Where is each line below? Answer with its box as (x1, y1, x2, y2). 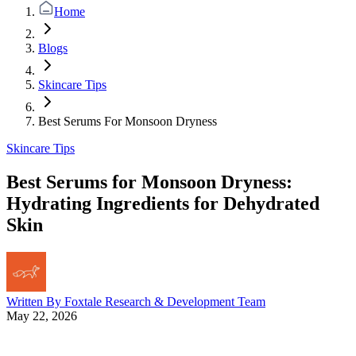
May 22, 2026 (6, 308, 77, 323)
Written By (6, 294, 64, 308)
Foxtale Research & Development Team (64, 294, 265, 308)
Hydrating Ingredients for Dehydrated (6, 192, 319, 214)
